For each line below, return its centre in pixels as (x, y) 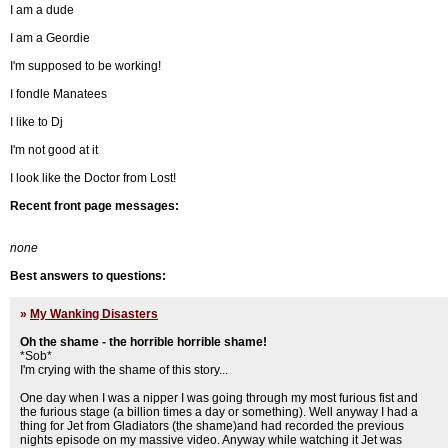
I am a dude (42, 10)
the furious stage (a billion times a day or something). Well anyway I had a (219, 412)
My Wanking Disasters (94, 314)
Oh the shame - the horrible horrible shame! (143, 342)
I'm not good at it (54, 150)
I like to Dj (36, 122)
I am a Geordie (50, 38)
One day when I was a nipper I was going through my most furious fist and (219, 398)
